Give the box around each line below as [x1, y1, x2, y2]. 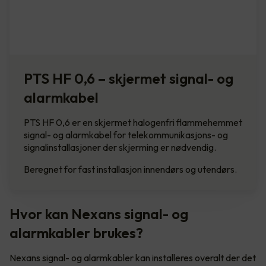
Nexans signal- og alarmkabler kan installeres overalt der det [9, 251, 256, 264]
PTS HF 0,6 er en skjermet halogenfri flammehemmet [24, 116, 242, 128]
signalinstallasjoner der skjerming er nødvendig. [24, 141, 218, 153]
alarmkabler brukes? [9, 223, 143, 242]
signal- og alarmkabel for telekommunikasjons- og [24, 128, 228, 141]
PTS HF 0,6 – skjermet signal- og [24, 69, 233, 87]
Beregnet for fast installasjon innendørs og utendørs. [24, 163, 237, 175]
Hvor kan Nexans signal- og [9, 204, 188, 223]
